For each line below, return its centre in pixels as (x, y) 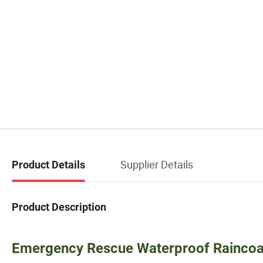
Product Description (59, 207)
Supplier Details (157, 164)
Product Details (48, 164)
